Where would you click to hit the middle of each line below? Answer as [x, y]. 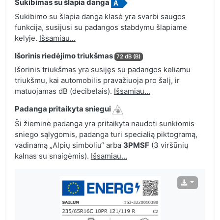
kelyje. [27, 38]
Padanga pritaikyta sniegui [63, 109]
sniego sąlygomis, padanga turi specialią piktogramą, [106, 134]
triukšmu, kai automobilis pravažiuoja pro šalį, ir [97, 81]
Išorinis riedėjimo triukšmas [64, 56]
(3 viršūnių [169, 145]
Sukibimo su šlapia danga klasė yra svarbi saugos [100, 17]
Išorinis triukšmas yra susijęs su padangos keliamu [102, 70]
